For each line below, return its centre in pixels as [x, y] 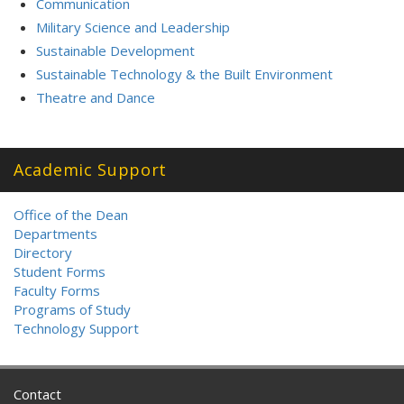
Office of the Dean [71, 215]
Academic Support [91, 170]
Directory [43, 252]
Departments [55, 234]
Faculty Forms [57, 290]
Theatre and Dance [96, 97]
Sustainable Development [115, 50]
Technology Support [76, 328]
